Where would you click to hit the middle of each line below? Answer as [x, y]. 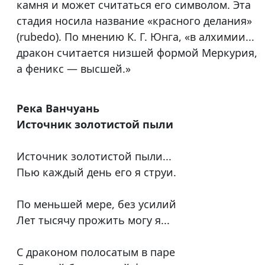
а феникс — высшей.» [74, 69]
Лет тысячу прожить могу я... [93, 220]
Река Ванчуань [58, 109]
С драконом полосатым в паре [96, 252]
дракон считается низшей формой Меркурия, [137, 53]
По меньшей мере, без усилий [96, 204]
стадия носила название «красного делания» [134, 21]
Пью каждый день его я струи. [96, 172]
